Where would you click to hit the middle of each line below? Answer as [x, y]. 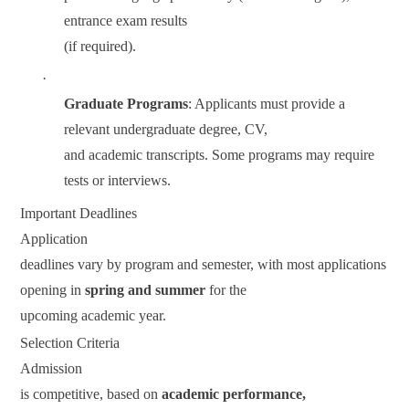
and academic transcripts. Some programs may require [220, 154]
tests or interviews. [118, 180]
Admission [52, 369]
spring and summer [146, 290]
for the [226, 290]
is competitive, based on [91, 394]
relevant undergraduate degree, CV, [166, 129]
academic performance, [234, 394]
